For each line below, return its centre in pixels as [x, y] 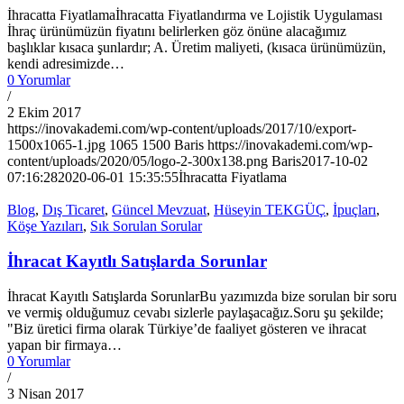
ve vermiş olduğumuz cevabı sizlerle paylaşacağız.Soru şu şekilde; [195, 312]
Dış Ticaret [73, 210]
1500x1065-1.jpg [56, 145]
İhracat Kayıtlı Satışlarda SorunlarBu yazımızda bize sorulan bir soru [202, 296]
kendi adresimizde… [66, 64]
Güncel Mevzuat [159, 210]
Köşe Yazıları [45, 226]
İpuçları [354, 210]
